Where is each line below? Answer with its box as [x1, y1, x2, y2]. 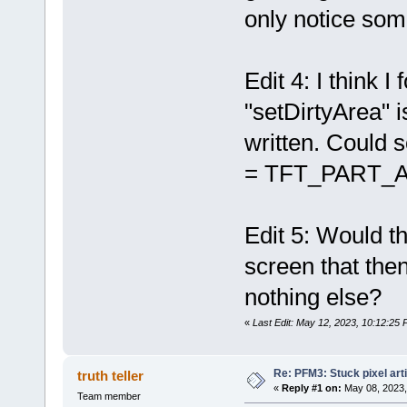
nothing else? [243, 283, 382, 312]
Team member [76, 391, 141, 402]
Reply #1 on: [281, 382, 342, 394]
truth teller [77, 368, 144, 384]
